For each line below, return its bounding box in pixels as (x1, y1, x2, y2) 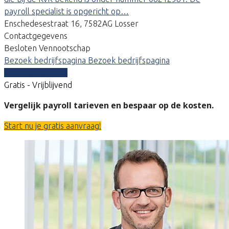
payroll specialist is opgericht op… (4, 6, 129, 16)
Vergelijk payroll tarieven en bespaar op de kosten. (4, 99, 214, 111)
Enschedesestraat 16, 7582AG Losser (4, 18, 139, 28)
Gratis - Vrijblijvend (4, 80, 72, 89)
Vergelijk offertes (4, 67, 67, 77)
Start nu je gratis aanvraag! (4, 121, 101, 130)
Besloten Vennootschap (4, 43, 90, 53)
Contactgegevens (4, 31, 67, 40)
